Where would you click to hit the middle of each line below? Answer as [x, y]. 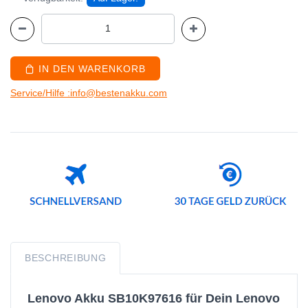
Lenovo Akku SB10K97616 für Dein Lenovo [154, 298]
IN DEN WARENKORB [90, 69]
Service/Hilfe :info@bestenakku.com [89, 93]
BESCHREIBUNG [66, 258]
